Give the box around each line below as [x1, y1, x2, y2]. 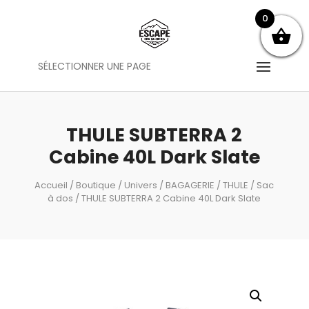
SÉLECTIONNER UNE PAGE [37, 59, 151, 73]
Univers [124, 179, 158, 192]
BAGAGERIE [166, 179, 215, 192]
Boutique [76, 179, 117, 192]
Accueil [34, 179, 68, 192]
